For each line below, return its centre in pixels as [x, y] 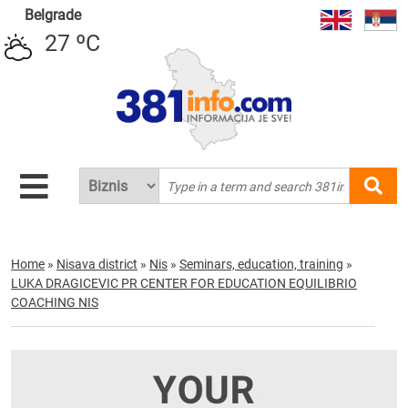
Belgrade [52, 15]
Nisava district [97, 264]
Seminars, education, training [261, 264]
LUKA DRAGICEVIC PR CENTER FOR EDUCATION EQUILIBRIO [184, 283]
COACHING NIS [55, 302]
